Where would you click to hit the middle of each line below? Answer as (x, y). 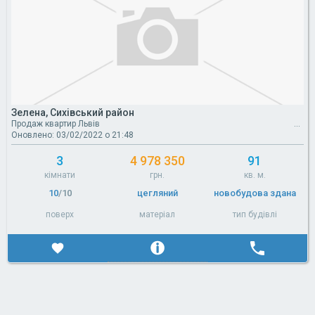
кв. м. (255, 175)
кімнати (60, 175)
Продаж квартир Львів (56, 123)
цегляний (157, 193)
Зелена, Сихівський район (73, 112)
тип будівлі (255, 214)
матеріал (157, 214)
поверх (60, 214)
